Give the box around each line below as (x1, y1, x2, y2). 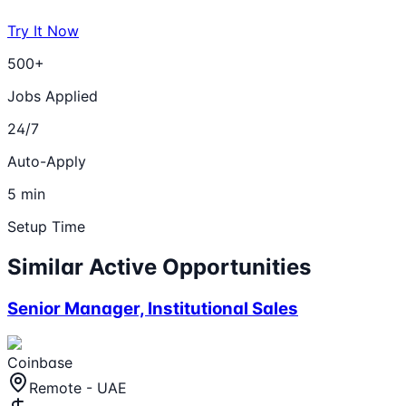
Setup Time (7, 217, 85, 236)
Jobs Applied (7, 86, 98, 105)
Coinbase (7, 353, 72, 372)
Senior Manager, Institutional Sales (7, 297, 298, 319)
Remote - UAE (29, 379, 127, 398)
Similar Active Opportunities (7, 253, 311, 280)
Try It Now (7, 21, 79, 40)
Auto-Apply (7, 151, 86, 170)
